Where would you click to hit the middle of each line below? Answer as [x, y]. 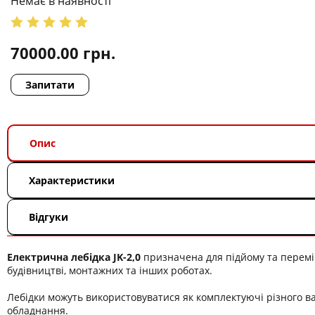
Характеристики [72, 180]
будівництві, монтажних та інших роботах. [110, 270]
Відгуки [49, 217]
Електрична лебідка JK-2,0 [74, 257]
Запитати [50, 84]
